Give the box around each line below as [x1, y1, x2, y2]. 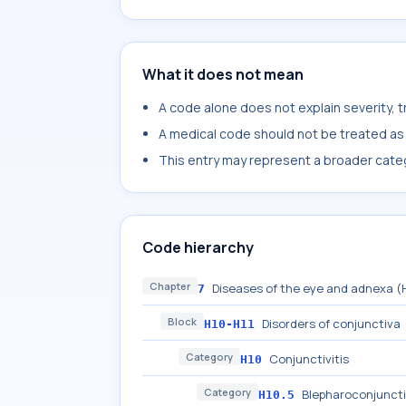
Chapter [150, 279, 190, 293]
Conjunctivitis [269, 351, 349, 367]
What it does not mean [142, 64, 304, 84]
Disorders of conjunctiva [262, 315, 401, 332]
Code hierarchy [142, 237, 254, 257]
